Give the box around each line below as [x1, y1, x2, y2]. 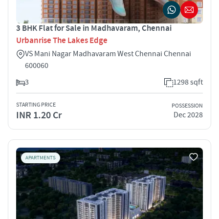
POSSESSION [172, 102, 203, 110]
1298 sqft [173, 77, 203, 87]
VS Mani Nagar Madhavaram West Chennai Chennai [25, 48, 191, 59]
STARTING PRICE [16, 101, 56, 109]
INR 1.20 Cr [16, 109, 62, 122]
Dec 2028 [174, 110, 203, 120]
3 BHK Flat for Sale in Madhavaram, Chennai [16, 22, 172, 34]
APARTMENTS [25, 154, 56, 161]
